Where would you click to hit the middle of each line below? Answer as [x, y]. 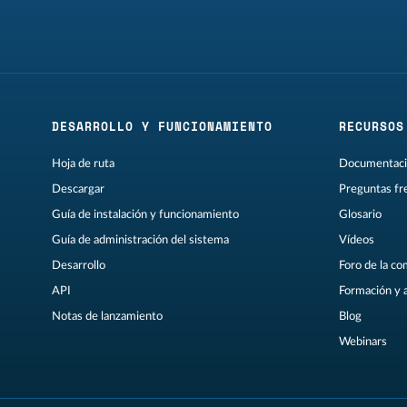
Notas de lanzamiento [107, 317]
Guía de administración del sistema [140, 240]
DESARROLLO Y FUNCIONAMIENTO [162, 127]
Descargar [78, 189]
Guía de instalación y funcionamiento [145, 215]
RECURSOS [372, 127]
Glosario [361, 215]
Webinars [363, 342]
